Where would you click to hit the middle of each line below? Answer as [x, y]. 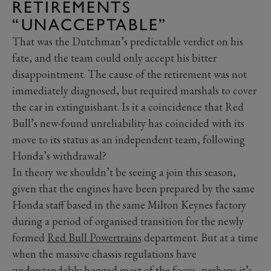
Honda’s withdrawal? [59, 155]
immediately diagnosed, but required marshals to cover [134, 90]
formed [30, 237]
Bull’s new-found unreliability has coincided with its [128, 123]
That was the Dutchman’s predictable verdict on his [128, 41]
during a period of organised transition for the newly [128, 221]
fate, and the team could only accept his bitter [114, 57]
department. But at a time [200, 237]
